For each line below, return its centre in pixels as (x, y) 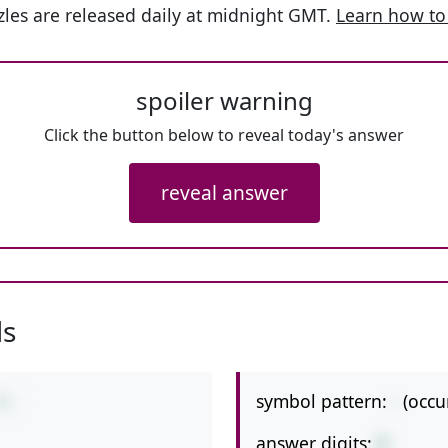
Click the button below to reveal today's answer (224, 135)
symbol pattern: (321, 401)
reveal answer (224, 192)
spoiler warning (224, 100)
